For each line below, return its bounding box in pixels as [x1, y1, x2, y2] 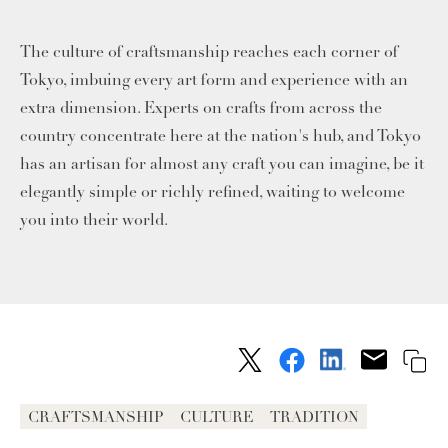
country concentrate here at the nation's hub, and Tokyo [20, 125, 421, 146]
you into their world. [20, 209, 168, 230]
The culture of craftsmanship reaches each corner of [20, 41, 398, 62]
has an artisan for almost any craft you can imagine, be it [20, 153, 424, 174]
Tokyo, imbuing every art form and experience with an [20, 69, 408, 90]
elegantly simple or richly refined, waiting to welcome [20, 181, 405, 202]
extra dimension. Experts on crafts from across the [20, 97, 382, 118]
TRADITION [270, 407, 359, 426]
